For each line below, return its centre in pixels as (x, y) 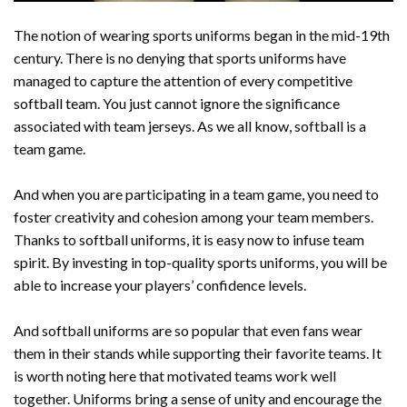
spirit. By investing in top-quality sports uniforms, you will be (200, 263)
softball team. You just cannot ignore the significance (177, 104)
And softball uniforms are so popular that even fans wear (188, 331)
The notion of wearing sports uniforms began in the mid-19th (202, 35)
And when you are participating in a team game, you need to (196, 194)
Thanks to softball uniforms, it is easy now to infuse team (189, 240)
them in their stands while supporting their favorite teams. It (198, 353)
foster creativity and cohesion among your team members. (194, 217)
